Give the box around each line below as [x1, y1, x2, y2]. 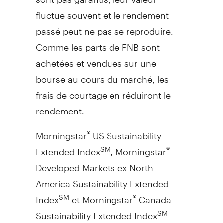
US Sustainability [90, 121, 161, 141]
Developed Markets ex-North [35, 153, 153, 173]
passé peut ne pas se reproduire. [35, 17, 173, 37]
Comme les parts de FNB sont [35, 33, 160, 53]
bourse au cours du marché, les [35, 65, 169, 85]
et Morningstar [69, 185, 133, 205]
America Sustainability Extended [35, 169, 169, 189]
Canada [136, 185, 171, 205]
